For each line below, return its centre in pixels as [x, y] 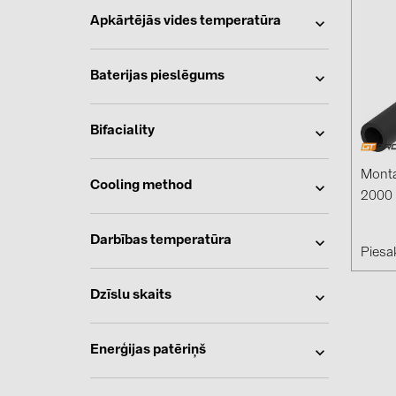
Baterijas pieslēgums [157, 76]
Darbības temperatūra [161, 240]
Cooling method [141, 186]
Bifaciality [122, 131]
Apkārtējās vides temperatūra [186, 21]
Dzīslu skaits [131, 295]
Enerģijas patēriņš [148, 350]
